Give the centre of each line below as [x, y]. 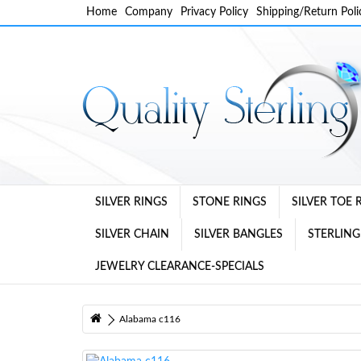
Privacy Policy [214, 12]
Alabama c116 [150, 319]
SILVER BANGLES [239, 234]
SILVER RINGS [131, 202]
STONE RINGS [230, 202]
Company [149, 12]
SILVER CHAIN [132, 234]
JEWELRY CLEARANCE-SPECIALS [180, 267]
